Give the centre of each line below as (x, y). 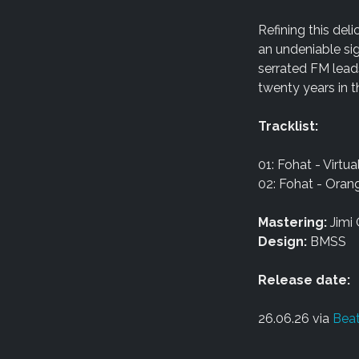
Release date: (304, 280)
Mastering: (292, 222)
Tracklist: (288, 126)
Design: (282, 242)
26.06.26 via (295, 319)
